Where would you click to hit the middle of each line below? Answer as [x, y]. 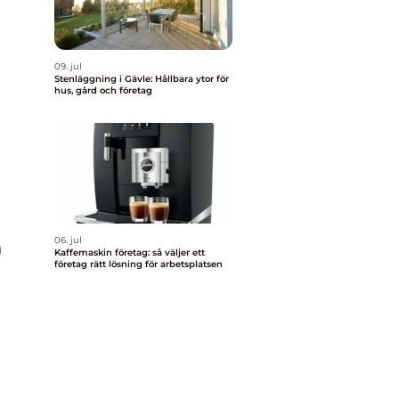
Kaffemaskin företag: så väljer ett [130, 252]
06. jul [68, 240]
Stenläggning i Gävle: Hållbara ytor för [142, 79]
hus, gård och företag [103, 90]
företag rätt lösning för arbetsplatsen [138, 264]
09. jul [68, 66]
